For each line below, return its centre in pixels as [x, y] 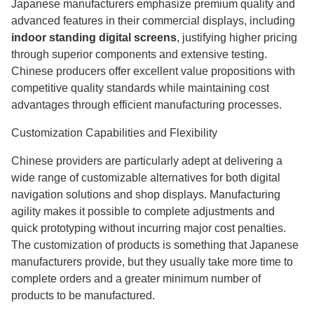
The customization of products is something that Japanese [155, 245]
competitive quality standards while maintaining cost [140, 88]
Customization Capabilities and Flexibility [114, 133]
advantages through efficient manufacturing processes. [146, 105]
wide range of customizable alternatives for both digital [146, 178]
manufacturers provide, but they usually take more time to [152, 262]
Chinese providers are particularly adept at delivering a [147, 161]
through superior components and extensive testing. [139, 54]
